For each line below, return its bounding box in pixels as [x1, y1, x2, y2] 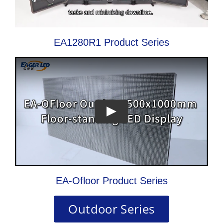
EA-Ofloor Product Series [55, 175, 168, 186]
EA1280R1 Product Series [54, 36, 169, 48]
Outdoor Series [68, 200, 155, 217]
